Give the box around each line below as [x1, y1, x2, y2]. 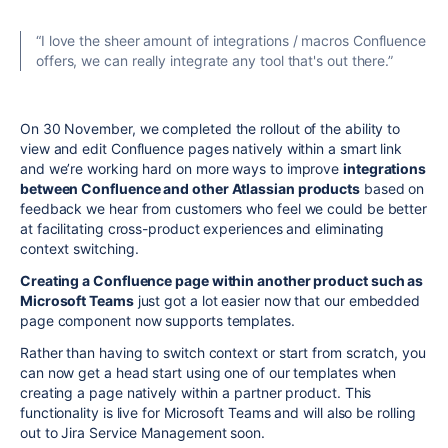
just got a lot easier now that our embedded [133, 292, 421, 310]
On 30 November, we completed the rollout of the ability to [20, 120, 401, 138]
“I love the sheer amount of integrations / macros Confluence [36, 32, 426, 50]
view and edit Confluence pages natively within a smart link [20, 140, 403, 158]
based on [360, 180, 425, 198]
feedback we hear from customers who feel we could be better [20, 200, 428, 218]
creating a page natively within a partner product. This [20, 384, 372, 402]
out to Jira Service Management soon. [20, 424, 265, 442]
